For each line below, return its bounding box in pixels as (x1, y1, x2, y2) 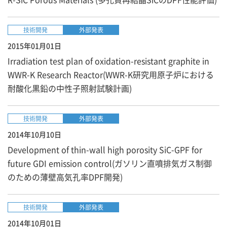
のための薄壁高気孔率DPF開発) (8, 171, 123, 183)
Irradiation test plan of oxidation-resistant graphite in (8, 55, 209, 67)
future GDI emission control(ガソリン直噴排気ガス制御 (8, 157, 212, 169)
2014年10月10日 (8, 129, 61, 139)
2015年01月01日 (8, 41, 61, 51)
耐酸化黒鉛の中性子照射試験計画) (8, 82, 132, 94)
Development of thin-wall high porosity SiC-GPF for (8, 143, 202, 156)
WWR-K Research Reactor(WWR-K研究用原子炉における (8, 68, 214, 81)
